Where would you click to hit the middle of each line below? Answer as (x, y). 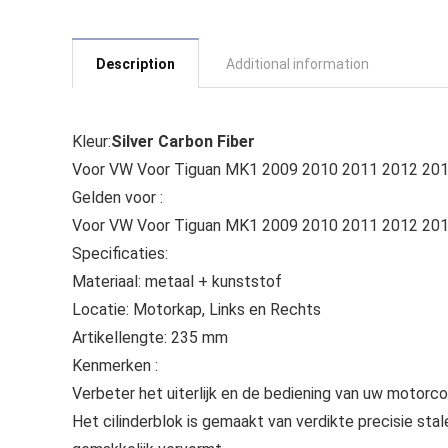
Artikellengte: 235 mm (150, 337)
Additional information (297, 64)
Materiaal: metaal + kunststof (177, 281)
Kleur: (91, 141)
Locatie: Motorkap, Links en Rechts (196, 309)
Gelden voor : (117, 197)
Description (135, 64)
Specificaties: (120, 253)
